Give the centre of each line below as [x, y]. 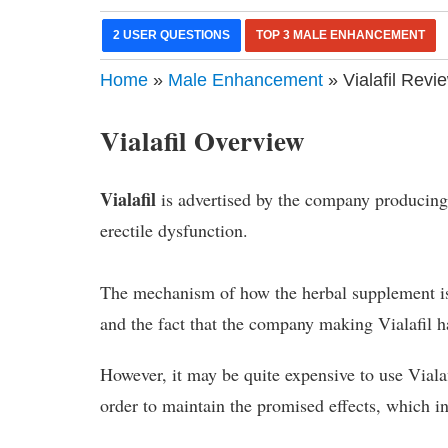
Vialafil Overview [203, 140]
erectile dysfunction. [174, 229]
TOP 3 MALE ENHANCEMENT [341, 34]
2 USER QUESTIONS [172, 34]
